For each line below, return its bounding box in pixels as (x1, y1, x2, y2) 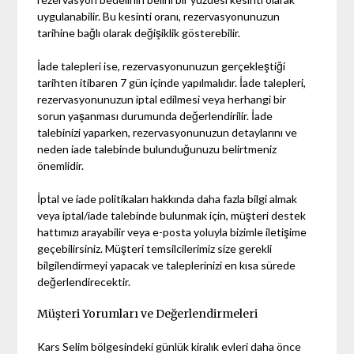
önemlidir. (37, 158, 85, 172)
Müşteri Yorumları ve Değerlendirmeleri (37, 306, 258, 321)
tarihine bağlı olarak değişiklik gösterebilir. (37, 25, 241, 40)
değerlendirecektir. (37, 274, 131, 288)
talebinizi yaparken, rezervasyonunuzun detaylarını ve (37, 125, 298, 139)
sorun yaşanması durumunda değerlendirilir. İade (37, 108, 273, 122)
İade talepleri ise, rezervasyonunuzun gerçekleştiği (37, 58, 286, 73)
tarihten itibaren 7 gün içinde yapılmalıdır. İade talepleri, (37, 75, 307, 89)
